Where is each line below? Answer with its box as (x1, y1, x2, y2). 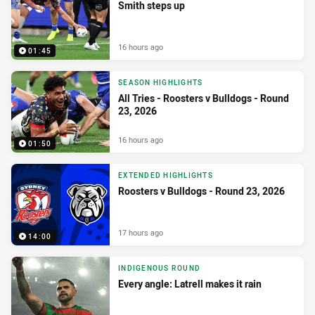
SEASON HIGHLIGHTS (118, 78, 203, 88)
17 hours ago (118, 226, 163, 238)
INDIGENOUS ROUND (118, 264, 200, 274)
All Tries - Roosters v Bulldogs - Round (118, 91, 289, 105)
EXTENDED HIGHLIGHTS (118, 171, 213, 181)
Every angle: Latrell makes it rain (118, 277, 262, 291)
